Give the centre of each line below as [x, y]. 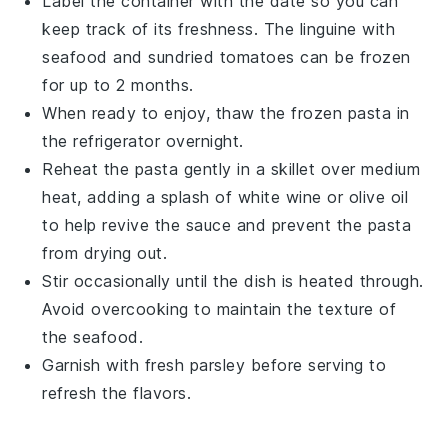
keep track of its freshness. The [171, 29]
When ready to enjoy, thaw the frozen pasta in [226, 113]
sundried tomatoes [221, 57]
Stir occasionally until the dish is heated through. [233, 281]
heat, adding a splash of [140, 197]
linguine [328, 29]
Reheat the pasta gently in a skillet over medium [231, 169]
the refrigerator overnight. [143, 141]
